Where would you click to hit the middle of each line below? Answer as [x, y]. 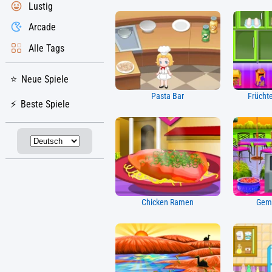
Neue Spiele [45, 80]
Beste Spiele [45, 104]
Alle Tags [46, 48]
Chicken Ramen [168, 202]
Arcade [42, 27]
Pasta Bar [168, 96]
